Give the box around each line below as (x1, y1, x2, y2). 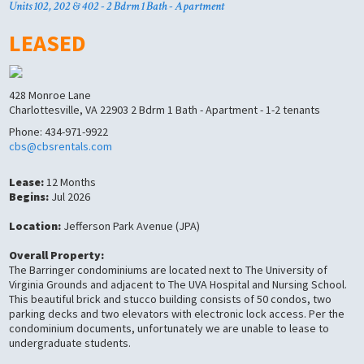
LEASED (9, 28, 87, 58)
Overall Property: (9, 248, 105, 262)
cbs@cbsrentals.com (9, 138, 113, 154)
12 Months (44, 175, 97, 189)
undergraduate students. (9, 336, 132, 350)
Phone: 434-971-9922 (9, 123, 109, 139)
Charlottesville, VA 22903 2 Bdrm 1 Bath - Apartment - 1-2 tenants (9, 102, 321, 117)
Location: (9, 219, 62, 233)
